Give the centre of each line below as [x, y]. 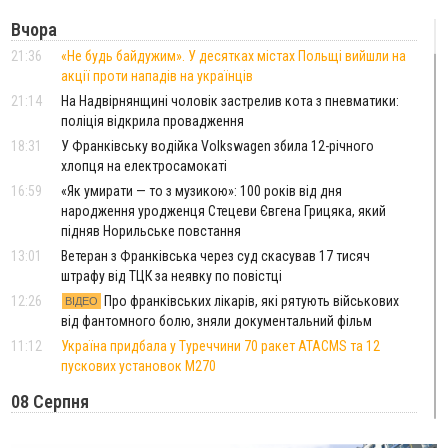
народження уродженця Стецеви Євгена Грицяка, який [224, 211]
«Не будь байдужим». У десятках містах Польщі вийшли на [234, 56]
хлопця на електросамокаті [144, 166]
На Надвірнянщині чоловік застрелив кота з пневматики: [230, 101]
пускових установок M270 [139, 366]
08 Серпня [50, 402]
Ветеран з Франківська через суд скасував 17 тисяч [216, 256]
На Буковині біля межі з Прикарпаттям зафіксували [212, 428]
